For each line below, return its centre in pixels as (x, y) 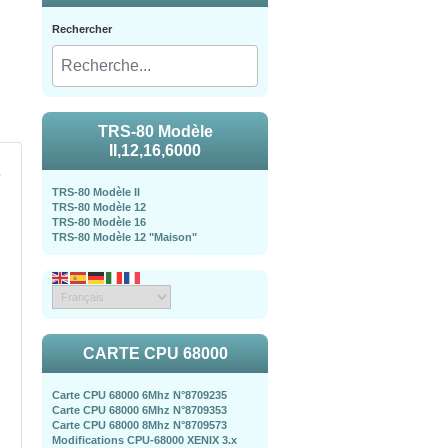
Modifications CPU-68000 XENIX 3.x (144, 440)
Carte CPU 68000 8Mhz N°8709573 (139, 425)
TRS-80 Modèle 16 (99, 222)
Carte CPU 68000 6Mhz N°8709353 (139, 410)
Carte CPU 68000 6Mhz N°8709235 (139, 395)
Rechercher (82, 29)
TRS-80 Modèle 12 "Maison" (124, 237)
